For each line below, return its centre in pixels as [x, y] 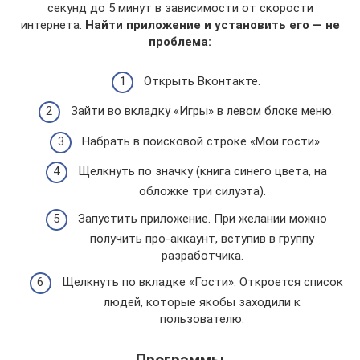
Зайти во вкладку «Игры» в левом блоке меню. [202, 111]
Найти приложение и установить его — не [212, 25]
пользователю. [202, 319]
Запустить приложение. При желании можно [202, 218]
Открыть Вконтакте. [202, 81]
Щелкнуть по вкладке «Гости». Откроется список [202, 282]
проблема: [180, 42]
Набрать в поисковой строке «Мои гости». [202, 141]
